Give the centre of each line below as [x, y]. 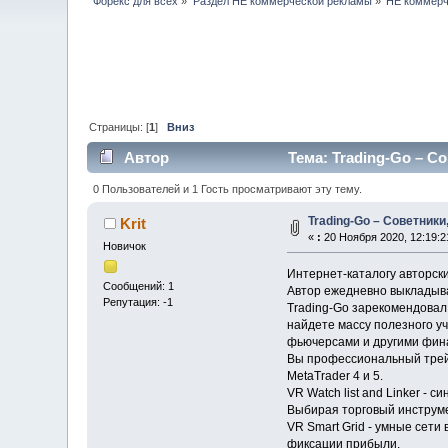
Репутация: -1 [138, 302]
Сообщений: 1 [139, 286]
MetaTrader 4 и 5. [334, 375]
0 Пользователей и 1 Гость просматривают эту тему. [227, 188]
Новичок [125, 245]
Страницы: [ [119, 126]
